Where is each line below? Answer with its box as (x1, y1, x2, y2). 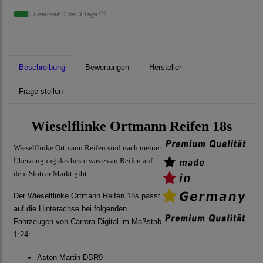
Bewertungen (85, 63, 129, 72)
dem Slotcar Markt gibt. (14, 169, 89, 178)
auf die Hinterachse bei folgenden (14, 204, 127, 214)
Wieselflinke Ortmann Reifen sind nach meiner (14, 143, 161, 153)
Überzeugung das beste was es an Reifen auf (14, 156, 153, 166)
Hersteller (149, 63, 181, 72)
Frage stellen (19, 87, 63, 96)
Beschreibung (19, 63, 65, 72)
